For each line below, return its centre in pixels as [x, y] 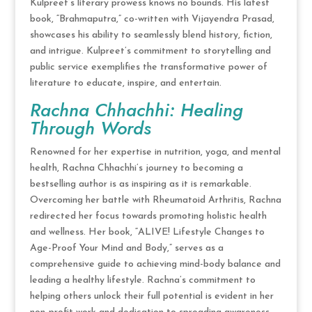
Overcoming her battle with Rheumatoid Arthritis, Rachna [155, 200]
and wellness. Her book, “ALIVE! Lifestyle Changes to [147, 232]
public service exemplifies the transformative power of [148, 67]
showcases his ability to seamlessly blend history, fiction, [151, 35]
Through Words [90, 128]
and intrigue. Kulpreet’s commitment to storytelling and [150, 51]
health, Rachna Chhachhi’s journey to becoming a [136, 168]
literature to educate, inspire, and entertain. [125, 83]
